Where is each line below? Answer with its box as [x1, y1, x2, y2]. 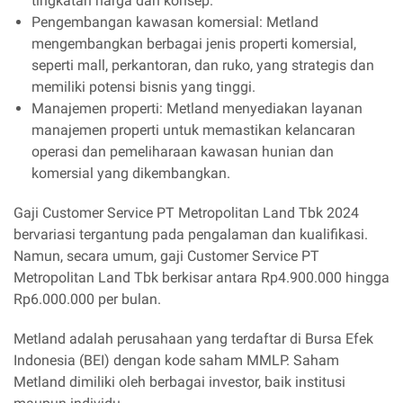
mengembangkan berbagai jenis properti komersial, [31, 35, 356, 52]
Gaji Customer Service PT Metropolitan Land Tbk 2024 [13, 204, 359, 221]
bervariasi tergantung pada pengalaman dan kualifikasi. [13, 226, 368, 243]
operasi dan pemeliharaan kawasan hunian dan [31, 143, 334, 160]
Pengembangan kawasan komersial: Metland [31, 13, 318, 31]
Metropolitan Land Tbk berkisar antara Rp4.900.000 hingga [13, 269, 390, 286]
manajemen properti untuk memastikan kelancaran [31, 121, 355, 139]
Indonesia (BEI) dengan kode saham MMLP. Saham [13, 352, 339, 369]
